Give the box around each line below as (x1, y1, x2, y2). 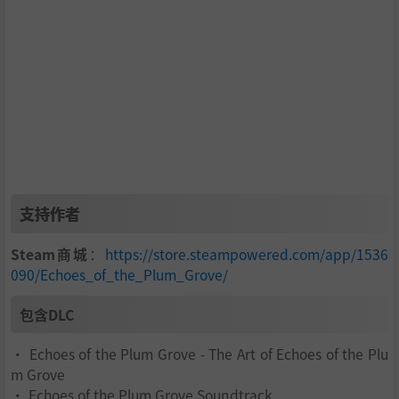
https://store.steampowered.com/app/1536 (105, 244, 388, 265)
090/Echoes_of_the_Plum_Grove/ (11, 265, 228, 285)
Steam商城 (11, 244, 89, 265)
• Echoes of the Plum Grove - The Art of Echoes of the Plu (11, 344, 388, 364)
